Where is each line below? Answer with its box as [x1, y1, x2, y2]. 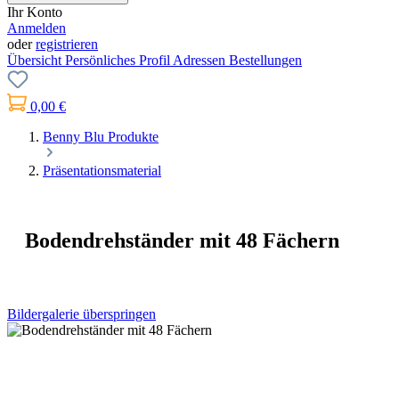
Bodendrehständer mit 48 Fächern [25, 228, 339, 252]
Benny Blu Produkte [43, 129, 159, 144]
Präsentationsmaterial [43, 163, 161, 178]
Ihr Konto [7, 4, 62, 20]
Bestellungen [229, 53, 302, 68]
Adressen [173, 53, 229, 68]
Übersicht [7, 53, 65, 68]
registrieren [36, 37, 98, 52]
